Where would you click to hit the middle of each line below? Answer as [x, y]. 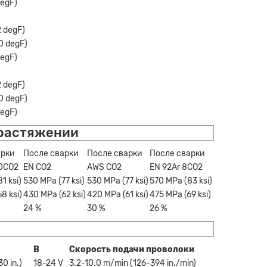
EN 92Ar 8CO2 [176, 167]
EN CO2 [37, 167]
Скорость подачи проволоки [132, 249]
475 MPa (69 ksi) [180, 194]
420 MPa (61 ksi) [118, 194]
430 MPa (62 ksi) [55, 194]
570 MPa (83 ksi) [181, 181]
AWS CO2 [104, 167]
